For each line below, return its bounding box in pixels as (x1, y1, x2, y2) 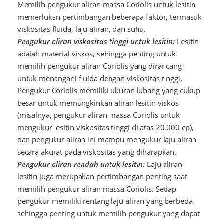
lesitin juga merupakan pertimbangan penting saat (17, 171, 187, 181)
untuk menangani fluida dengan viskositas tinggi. (17, 73, 182, 83)
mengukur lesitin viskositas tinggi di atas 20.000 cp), (17, 122, 193, 132)
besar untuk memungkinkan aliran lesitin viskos (17, 97, 179, 108)
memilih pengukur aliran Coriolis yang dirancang (17, 60, 182, 71)
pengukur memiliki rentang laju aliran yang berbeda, (17, 195, 194, 206)
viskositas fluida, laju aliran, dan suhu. (17, 24, 146, 34)
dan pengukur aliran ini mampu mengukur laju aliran (17, 134, 196, 144)
